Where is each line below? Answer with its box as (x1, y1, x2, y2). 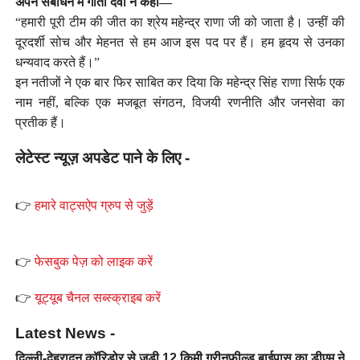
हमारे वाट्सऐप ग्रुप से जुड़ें (34, 198, 153, 212)
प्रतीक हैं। (14, 115, 66, 129)
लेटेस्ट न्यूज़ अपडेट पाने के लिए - (14, 149, 190, 166)
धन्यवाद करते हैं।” (14, 55, 100, 69)
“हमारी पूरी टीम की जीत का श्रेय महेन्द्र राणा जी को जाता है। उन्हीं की (14, 14, 346, 29)
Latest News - (14, 324, 115, 342)
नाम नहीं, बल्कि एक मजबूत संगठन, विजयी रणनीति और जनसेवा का (14, 95, 346, 109)
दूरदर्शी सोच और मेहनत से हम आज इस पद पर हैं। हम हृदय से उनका (14, 35, 346, 49)
